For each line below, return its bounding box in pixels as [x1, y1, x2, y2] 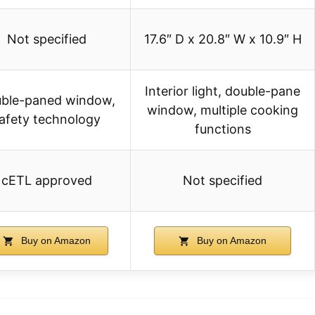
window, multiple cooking [147, 103, 298, 118]
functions [194, 122, 251, 137]
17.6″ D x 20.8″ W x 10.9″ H [143, 32, 302, 47]
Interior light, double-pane [145, 84, 300, 99]
